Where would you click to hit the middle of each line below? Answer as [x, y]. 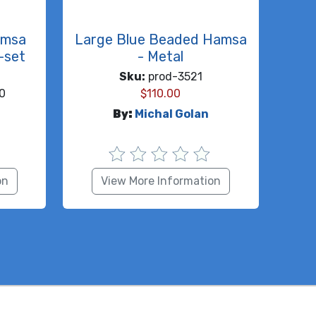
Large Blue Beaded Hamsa [160, 40]
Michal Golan [171, 114]
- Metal [161, 57]
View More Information [160, 181]
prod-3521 [174, 77]
